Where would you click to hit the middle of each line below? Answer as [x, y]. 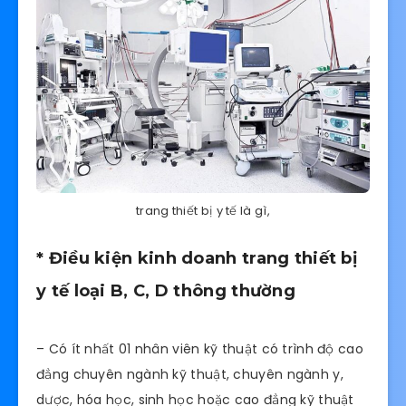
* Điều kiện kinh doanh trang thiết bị [197, 258]
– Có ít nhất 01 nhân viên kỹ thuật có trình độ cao [200, 348]
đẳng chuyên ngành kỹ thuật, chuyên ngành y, [190, 374]
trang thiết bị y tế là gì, [203, 210]
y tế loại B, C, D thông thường [166, 290]
